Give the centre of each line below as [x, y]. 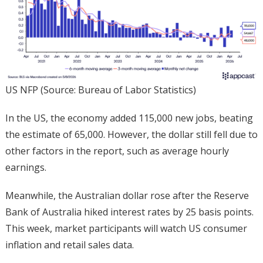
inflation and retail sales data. [69, 245]
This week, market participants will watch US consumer [126, 229]
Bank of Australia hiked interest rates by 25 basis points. [129, 212]
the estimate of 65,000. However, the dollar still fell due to [131, 135]
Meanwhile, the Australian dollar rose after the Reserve [127, 196]
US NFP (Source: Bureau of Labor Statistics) [100, 90]
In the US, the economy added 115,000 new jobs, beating [129, 118]
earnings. [27, 168]
